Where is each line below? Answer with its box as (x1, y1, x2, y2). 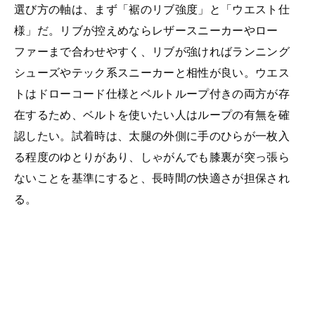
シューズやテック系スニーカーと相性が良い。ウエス (14, 65, 290, 79)
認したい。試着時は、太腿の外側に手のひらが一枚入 (14, 128, 290, 143)
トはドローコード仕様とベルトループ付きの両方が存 (14, 86, 290, 101)
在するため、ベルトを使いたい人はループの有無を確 (14, 107, 290, 122)
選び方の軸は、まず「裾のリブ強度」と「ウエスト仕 (14, 1, 290, 16)
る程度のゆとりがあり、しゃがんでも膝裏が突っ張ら (14, 149, 290, 164)
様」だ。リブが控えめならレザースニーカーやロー (14, 22, 278, 37)
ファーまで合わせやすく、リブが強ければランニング (14, 44, 290, 58)
